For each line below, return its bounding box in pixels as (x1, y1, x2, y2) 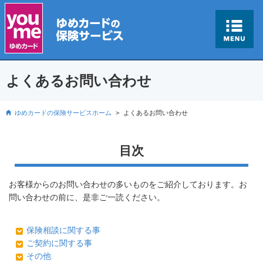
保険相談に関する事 (26, 225, 100, 235)
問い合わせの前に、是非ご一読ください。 (9, 193, 165, 203)
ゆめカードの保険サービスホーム (15, 109, 112, 116)
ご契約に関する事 (26, 238, 92, 248)
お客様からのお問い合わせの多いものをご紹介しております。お (9, 180, 247, 190)
